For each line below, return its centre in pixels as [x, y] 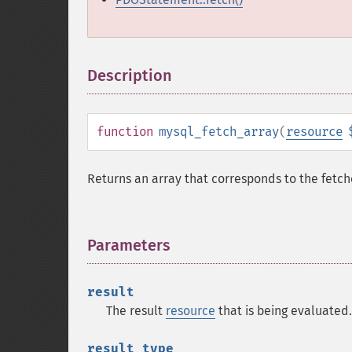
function [125, 132]
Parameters [129, 245]
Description [130, 75]
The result [136, 311]
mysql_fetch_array [219, 132]
